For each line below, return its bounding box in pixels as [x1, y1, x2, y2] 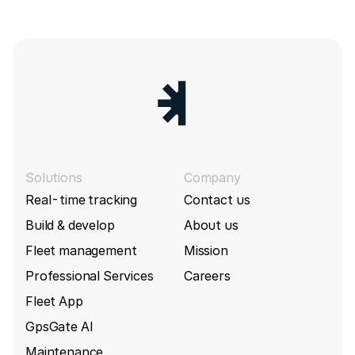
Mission [183, 242, 228, 258]
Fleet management [25, 242, 137, 258]
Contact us [183, 191, 250, 208]
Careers [183, 267, 231, 284]
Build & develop [25, 216, 115, 233]
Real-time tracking [25, 191, 138, 208]
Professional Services [25, 267, 154, 284]
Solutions [25, 169, 82, 185]
